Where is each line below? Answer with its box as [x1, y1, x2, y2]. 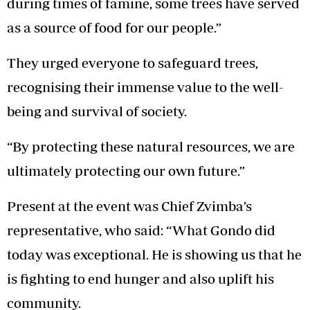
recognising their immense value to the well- [7, 78, 284, 95]
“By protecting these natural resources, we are [7, 138, 295, 154]
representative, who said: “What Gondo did [7, 221, 275, 238]
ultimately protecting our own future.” [7, 162, 245, 179]
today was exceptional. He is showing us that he [7, 246, 302, 262]
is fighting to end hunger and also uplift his [7, 270, 274, 286]
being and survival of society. [7, 102, 187, 119]
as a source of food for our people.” [7, 19, 221, 35]
